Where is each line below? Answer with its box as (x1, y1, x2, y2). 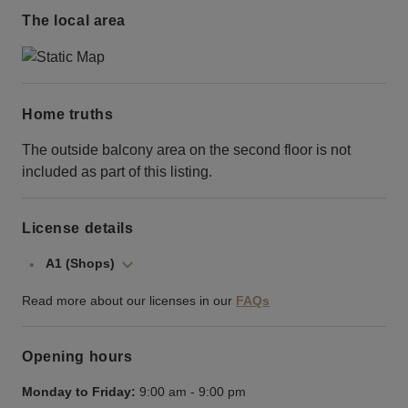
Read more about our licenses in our (22, 293, 232, 309)
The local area (22, 13, 126, 29)
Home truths (22, 106, 114, 122)
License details (22, 220, 134, 237)
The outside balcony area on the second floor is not (22, 141, 351, 158)
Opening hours (22, 349, 133, 365)
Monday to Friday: (22, 384, 136, 400)
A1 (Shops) (46, 256, 115, 271)
